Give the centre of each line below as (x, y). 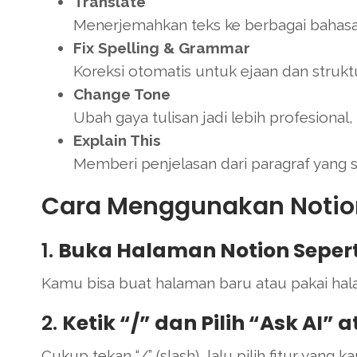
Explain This (117, 140)
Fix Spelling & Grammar (162, 47)
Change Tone (122, 94)
